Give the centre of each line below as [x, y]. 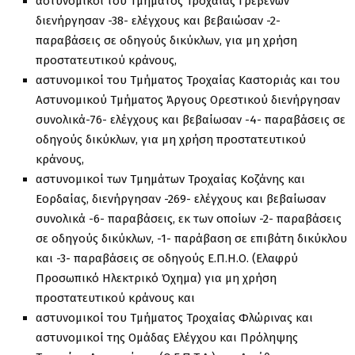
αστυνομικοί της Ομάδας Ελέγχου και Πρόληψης [167, 337]
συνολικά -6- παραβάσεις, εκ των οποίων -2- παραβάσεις [189, 218]
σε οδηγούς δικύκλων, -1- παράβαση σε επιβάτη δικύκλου [191, 238]
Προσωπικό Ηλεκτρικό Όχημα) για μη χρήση [156, 278]
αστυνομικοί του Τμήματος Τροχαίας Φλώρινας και [174, 317]
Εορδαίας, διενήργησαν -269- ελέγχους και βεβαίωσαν [181, 198]
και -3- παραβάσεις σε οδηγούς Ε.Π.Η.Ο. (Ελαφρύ [167, 258]
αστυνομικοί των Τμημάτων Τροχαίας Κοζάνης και [170, 179]
